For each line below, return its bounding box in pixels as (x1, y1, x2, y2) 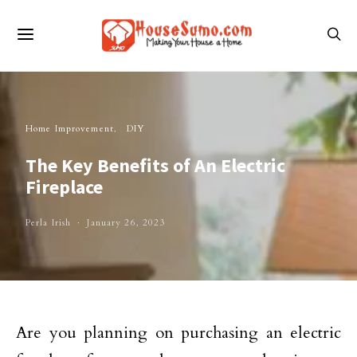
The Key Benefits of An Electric (25, 153, 285, 178)
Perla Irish (25, 217, 72, 229)
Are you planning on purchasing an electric (16, 322, 341, 343)
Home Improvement (25, 123, 114, 135)
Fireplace (25, 175, 103, 199)
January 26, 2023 (87, 217, 166, 229)
